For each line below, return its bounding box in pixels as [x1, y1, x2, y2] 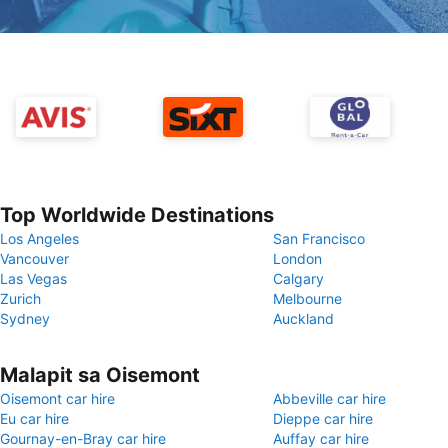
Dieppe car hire [273, 410, 373, 427]
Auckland [273, 310, 334, 327]
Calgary [273, 270, 324, 287]
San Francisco [273, 230, 365, 247]
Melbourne [273, 290, 342, 307]
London [273, 250, 322, 267]
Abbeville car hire [273, 390, 386, 407]
